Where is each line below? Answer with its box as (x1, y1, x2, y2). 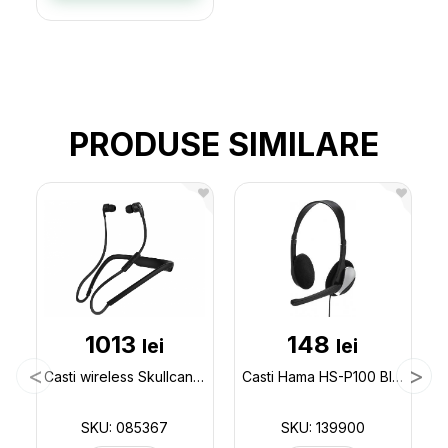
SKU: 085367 (81, 418, 169, 436)
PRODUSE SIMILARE (69, 124, 379, 164)
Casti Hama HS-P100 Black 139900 (391, 367, 403, 385)
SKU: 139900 (280, 418, 365, 436)
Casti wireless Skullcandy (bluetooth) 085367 (192, 367, 204, 385)
